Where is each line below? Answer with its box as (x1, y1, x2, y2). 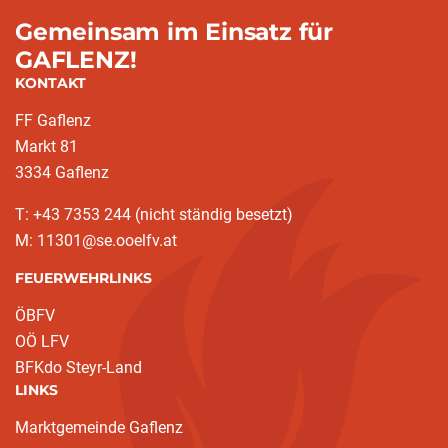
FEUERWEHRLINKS (15, 269, 152, 288)
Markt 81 (15, 137, 78, 157)
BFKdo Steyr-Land (15, 358, 142, 378)
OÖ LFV (15, 332, 69, 352)
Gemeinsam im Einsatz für (15, 17, 333, 47)
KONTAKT (15, 74, 86, 93)
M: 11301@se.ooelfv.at (15, 231, 177, 251)
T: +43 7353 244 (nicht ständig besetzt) (15, 205, 293, 225)
